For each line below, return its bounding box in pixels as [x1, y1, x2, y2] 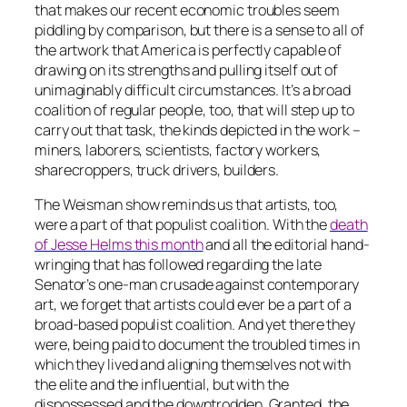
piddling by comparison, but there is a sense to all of [35, 19, 364, 40]
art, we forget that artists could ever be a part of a [35, 294, 352, 315]
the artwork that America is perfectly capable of [35, 39, 342, 60]
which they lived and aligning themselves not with [35, 354, 352, 375]
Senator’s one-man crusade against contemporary [35, 274, 360, 295]
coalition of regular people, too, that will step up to [35, 99, 354, 120]
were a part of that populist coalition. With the [35, 214, 331, 235]
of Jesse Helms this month [35, 234, 203, 255]
